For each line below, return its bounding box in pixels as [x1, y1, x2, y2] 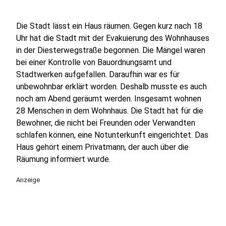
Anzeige [16, 176, 40, 184]
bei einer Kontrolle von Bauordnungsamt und [16, 58, 172, 67]
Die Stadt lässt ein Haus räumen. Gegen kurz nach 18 [16, 21, 202, 31]
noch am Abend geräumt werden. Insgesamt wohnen [16, 94, 201, 103]
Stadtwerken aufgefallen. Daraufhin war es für [16, 70, 180, 79]
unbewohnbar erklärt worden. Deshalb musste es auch [16, 82, 207, 91]
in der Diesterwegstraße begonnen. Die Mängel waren [16, 45, 205, 55]
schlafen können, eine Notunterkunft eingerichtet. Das [16, 130, 208, 140]
